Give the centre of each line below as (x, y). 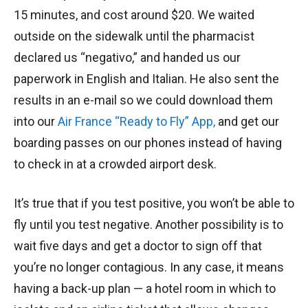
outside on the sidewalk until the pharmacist (134, 36)
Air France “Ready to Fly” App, (136, 122)
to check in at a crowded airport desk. (115, 164)
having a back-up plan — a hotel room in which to (145, 289)
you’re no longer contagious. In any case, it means (149, 267)
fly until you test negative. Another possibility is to (148, 225)
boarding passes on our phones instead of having (148, 143)
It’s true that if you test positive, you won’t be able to (154, 203)
